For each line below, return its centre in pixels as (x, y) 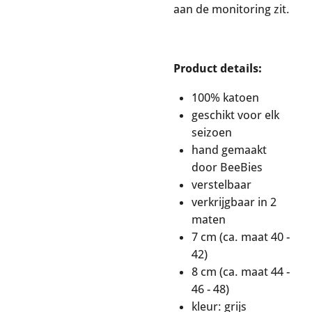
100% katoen (225, 97)
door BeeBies (227, 167)
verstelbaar (221, 184)
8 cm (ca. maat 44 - (241, 271)
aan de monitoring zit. (232, 9)
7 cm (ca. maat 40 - (241, 236)
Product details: (218, 68)
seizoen (212, 132)
